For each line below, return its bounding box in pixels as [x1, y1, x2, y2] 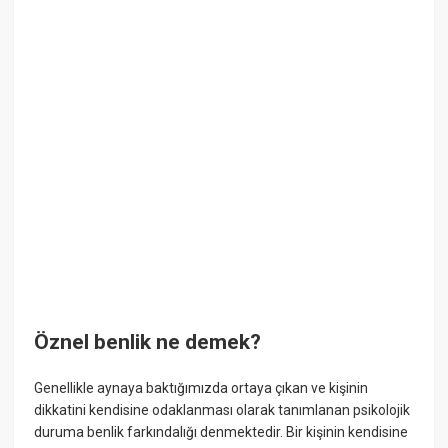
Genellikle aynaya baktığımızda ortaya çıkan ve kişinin [34, 379, 369, 396]
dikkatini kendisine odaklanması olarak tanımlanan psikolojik [34, 401, 411, 418]
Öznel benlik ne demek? [34, 330, 262, 355]
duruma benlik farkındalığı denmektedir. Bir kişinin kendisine [34, 423, 409, 440]
